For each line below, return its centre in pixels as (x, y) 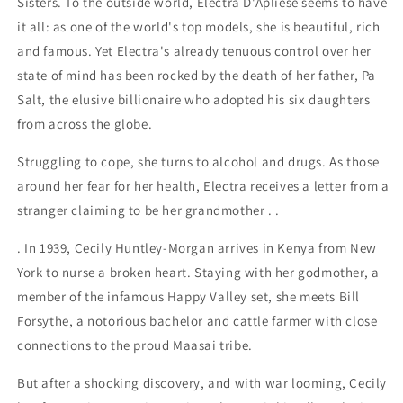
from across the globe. (85, 123)
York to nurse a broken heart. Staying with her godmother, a (198, 272)
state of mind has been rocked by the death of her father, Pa (197, 75)
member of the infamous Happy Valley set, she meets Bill (189, 296)
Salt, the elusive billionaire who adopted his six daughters (194, 99)
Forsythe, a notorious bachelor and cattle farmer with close (197, 320)
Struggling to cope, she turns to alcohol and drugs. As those (199, 161)
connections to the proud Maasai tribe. (135, 345)
